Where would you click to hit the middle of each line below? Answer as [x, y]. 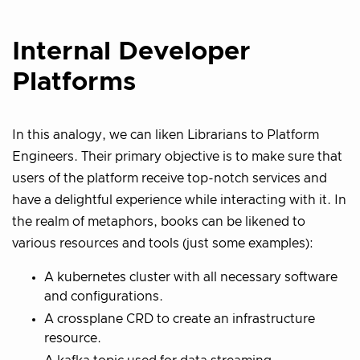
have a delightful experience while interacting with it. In [179, 200]
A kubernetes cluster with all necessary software [191, 278]
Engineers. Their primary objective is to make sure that [177, 157]
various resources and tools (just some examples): [163, 244]
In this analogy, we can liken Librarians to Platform [166, 135]
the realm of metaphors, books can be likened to [159, 222]
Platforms [74, 82]
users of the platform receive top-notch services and [170, 179]
